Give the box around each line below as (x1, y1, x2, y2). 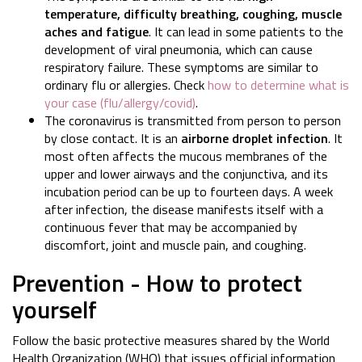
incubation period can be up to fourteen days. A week (44, 182, 333, 202)
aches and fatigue (44, 22, 149, 42)
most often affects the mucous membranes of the (44, 146, 327, 166)
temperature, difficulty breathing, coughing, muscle (44, 4, 342, 24)
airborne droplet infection (181, 128, 328, 149)
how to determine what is (208, 75, 349, 95)
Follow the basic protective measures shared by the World (12, 330, 330, 351)
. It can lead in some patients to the (149, 22, 343, 42)
